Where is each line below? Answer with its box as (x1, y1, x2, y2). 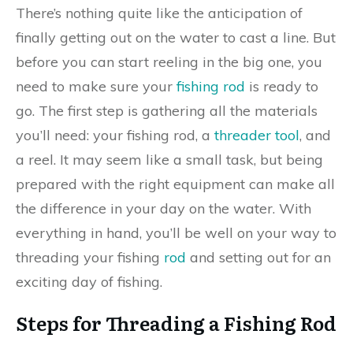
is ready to (245, 77, 318, 95)
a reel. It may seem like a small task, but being (16, 150, 323, 169)
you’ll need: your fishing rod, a (16, 126, 214, 144)
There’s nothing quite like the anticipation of (16, 4, 303, 22)
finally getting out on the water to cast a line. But (16, 28, 336, 46)
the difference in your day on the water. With (16, 199, 311, 217)
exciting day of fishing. (16, 273, 162, 291)
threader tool (214, 126, 299, 144)
